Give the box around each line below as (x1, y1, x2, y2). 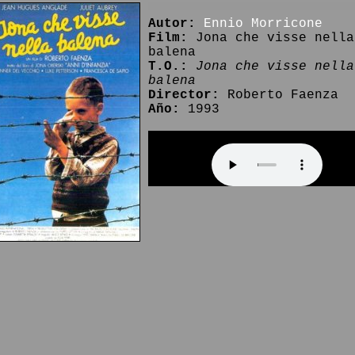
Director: (147, 88, 219, 102)
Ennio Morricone (203, 17, 323, 31)
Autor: (147, 17, 196, 31)
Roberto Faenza (219, 88, 338, 102)
